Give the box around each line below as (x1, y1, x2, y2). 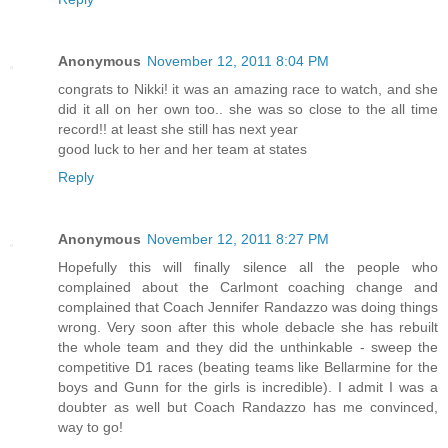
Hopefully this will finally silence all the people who (58, 258, 438, 275)
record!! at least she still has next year (58, 120, 298, 137)
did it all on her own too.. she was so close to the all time (58, 100, 438, 117)
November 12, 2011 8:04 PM (147, 52, 329, 69)
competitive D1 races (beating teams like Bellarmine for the (58, 358, 438, 375)
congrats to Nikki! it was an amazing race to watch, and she (58, 80, 438, 97)
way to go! (58, 418, 123, 435)
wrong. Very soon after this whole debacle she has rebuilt (58, 318, 438, 335)
